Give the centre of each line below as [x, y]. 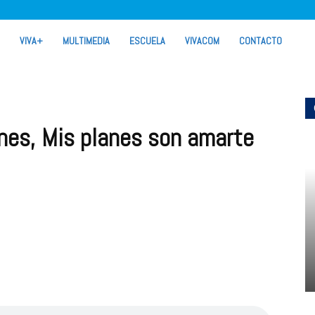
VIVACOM [202, 41]
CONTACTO [261, 41]
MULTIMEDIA [86, 41]
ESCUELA [147, 41]
